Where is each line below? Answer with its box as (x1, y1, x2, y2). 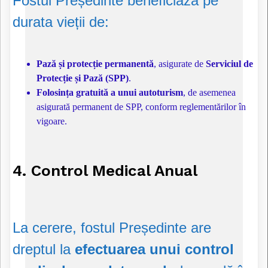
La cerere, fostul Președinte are (13, 220, 211, 236)
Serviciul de (206, 59, 253, 69)
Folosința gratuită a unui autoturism (36, 87, 183, 98)
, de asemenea (183, 87, 236, 98)
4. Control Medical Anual (13, 161, 197, 179)
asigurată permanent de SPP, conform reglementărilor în (36, 102, 246, 112)
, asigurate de (154, 59, 206, 69)
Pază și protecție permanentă (36, 59, 154, 69)
